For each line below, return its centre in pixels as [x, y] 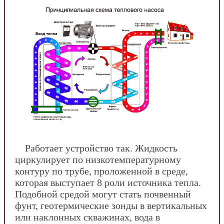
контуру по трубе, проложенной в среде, [101, 171]
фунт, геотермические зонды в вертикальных [111, 205]
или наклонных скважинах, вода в [87, 217]
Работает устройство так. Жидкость [101, 148]
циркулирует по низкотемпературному [98, 159]
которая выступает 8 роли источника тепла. [108, 182]
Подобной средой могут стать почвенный [103, 194]
